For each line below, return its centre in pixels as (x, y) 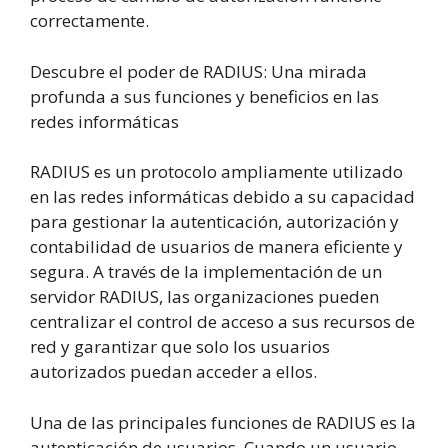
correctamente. (89, 21)
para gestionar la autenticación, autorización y (214, 222)
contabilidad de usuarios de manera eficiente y (216, 247)
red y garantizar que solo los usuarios (180, 347)
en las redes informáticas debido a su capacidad (222, 197)
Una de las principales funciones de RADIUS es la (223, 422)
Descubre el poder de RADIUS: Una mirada (198, 71)
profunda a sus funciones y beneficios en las (204, 96)
